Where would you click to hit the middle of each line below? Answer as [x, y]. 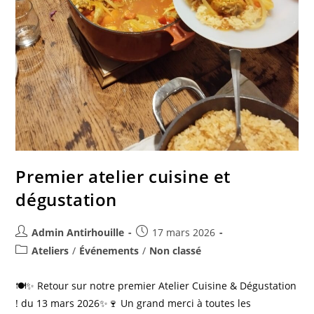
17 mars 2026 [184, 232]
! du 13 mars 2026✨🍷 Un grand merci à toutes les [134, 303]
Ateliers [50, 250]
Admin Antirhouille [78, 232]
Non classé [176, 250]
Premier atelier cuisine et [123, 176]
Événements [109, 250]
